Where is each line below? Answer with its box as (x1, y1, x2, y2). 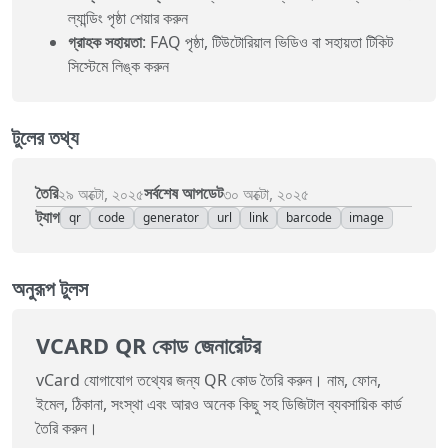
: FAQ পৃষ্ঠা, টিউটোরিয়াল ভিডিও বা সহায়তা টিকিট (142, 30, 393, 53)
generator (142, 208, 199, 226)
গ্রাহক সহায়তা (68, 30, 142, 53)
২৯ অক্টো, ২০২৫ (58, 182, 144, 205)
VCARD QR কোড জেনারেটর (36, 331, 261, 361)
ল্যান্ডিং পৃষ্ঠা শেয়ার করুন (68, 6, 188, 29)
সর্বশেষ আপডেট (144, 182, 223, 205)
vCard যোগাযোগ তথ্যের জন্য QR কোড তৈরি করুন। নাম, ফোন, (36, 369, 381, 392)
